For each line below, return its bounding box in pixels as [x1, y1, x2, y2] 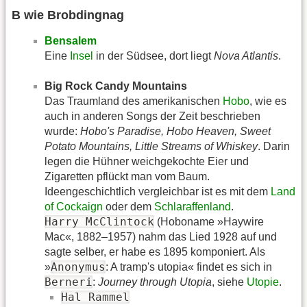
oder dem [103, 201, 154, 213]
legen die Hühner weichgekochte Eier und [45, 156, 249, 168]
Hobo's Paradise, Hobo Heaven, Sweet [80, 125, 271, 138]
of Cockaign [45, 201, 103, 213]
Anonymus [51, 260, 106, 274]
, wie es [249, 95, 286, 108]
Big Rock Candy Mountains [45, 80, 187, 93]
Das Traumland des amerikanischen [45, 95, 223, 108]
